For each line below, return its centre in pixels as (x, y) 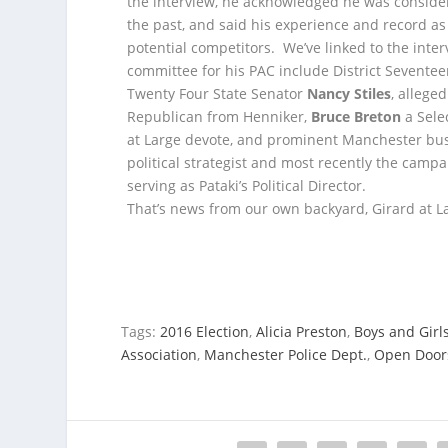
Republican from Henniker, (219, 116)
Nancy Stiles (349, 93)
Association (159, 354)
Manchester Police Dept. (286, 354)
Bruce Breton (356, 116)
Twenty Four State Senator (217, 93)
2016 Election (205, 331)
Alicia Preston (302, 331)
